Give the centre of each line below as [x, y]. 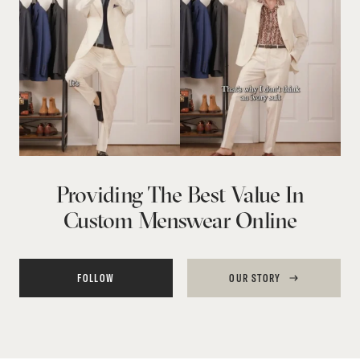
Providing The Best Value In [180, 195]
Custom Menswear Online [180, 221]
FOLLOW [96, 278]
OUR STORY [255, 278]
